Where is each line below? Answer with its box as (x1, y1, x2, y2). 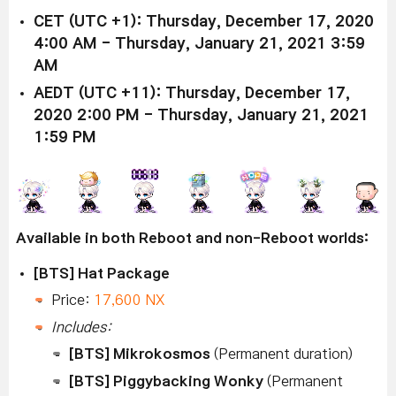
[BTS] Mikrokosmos (69, 346, 214, 361)
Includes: (51, 319, 111, 334)
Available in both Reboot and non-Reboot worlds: (16, 230, 369, 245)
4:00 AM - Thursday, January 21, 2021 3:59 (34, 35, 365, 51)
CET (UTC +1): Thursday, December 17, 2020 (34, 13, 374, 29)
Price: (51, 292, 94, 307)
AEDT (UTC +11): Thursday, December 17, (34, 85, 350, 101)
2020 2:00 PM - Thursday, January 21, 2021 (34, 107, 369, 123)
